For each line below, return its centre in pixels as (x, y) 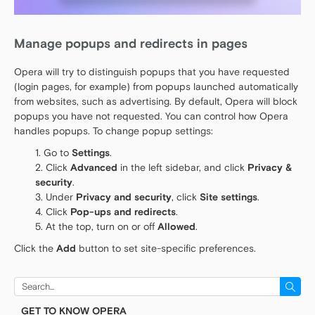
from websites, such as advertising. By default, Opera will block (156, 102)
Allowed (176, 227)
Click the (35, 249)
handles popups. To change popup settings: (114, 131)
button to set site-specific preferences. (166, 249)
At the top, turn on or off (102, 227)
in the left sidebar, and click (184, 168)
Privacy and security (124, 197)
